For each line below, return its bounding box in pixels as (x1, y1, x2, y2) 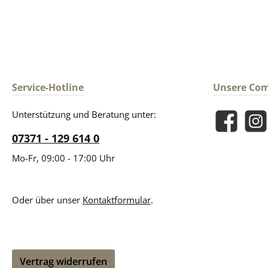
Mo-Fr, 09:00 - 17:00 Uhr (12, 152, 115, 165)
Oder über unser (12, 194, 83, 206)
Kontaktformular (83, 194, 151, 206)
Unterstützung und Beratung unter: (12, 108, 156, 121)
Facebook (212, 121, 252, 133)
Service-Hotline (12, 81, 84, 95)
